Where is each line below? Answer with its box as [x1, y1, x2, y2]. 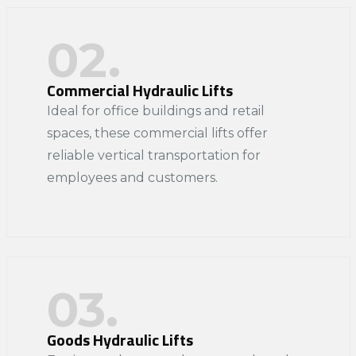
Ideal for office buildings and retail [46, 103, 265, 118]
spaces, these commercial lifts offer [46, 125, 268, 141]
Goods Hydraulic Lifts [46, 327, 193, 352]
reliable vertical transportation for [46, 147, 261, 163]
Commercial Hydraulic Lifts [46, 77, 233, 103]
